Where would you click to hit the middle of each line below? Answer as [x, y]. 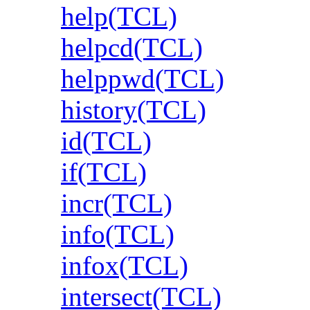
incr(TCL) [117, 203]
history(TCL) [134, 109]
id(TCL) [106, 140]
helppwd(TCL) [143, 78]
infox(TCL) [125, 265]
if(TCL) [104, 172]
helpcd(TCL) [132, 47]
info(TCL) [118, 234]
